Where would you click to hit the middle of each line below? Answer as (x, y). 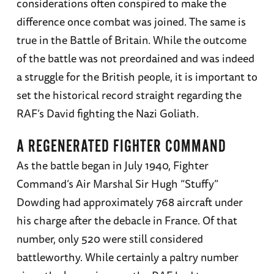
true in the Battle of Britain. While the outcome (131, 40)
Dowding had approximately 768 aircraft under (129, 202)
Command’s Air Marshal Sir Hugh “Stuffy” (117, 184)
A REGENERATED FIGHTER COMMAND (121, 147)
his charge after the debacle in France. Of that (127, 220)
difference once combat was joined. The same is (131, 22)
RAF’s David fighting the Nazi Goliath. (107, 113)
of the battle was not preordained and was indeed (135, 58)
